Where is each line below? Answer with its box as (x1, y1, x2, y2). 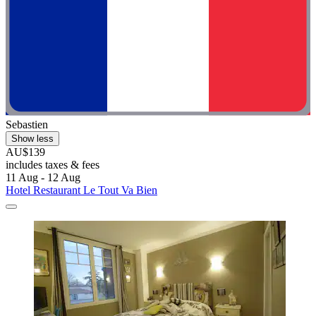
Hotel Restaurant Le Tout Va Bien (6, 184, 157, 197)
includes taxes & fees (6, 159, 99, 171)
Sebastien (6, 119, 48, 131)
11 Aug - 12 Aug (6, 171, 80, 184)
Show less (11, 133, 54, 145)
